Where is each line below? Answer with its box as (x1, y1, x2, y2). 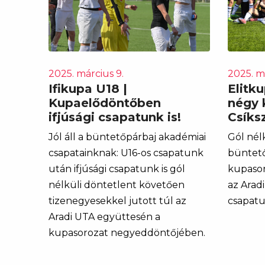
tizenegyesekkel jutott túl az (49, 195, 186, 206)
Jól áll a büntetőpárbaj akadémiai (49, 131, 206, 143)
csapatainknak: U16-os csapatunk (49, 147, 203, 159)
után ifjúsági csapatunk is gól (49, 163, 185, 174)
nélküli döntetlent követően (49, 179, 185, 190)
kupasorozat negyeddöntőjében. (49, 227, 205, 238)
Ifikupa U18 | (49, 81, 127, 96)
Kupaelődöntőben (49, 95, 161, 110)
